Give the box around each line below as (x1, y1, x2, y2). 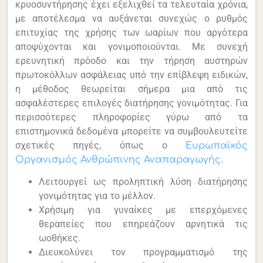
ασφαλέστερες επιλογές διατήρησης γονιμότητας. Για (15, 97, 248, 109)
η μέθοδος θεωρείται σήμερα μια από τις (15, 83, 248, 95)
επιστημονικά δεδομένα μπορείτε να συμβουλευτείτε (15, 125, 248, 137)
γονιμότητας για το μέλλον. (39, 190, 156, 202)
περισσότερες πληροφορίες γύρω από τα (15, 111, 248, 123)
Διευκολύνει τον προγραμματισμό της (39, 247, 248, 258)
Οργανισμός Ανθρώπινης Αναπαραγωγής (15, 154, 221, 165)
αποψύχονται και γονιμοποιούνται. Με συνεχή (15, 41, 248, 52)
